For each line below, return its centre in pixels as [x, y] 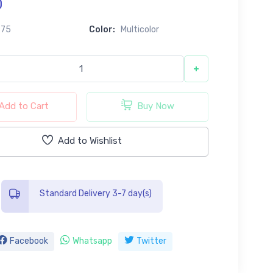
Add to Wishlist [90, 141]
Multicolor [140, 29]
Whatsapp [92, 241]
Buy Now [155, 106]
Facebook [29, 241]
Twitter [151, 241]
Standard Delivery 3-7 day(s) [95, 193]
